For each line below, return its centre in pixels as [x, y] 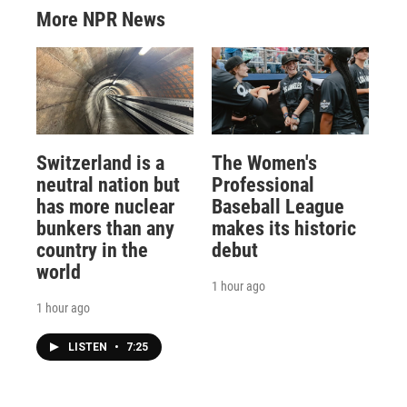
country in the [92, 251]
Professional [263, 185]
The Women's [264, 164]
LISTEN [89, 347]
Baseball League [278, 207]
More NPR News [101, 19]
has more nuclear [105, 207]
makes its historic [283, 229]
